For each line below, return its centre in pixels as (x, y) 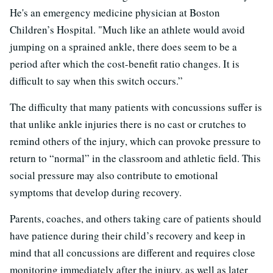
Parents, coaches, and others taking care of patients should (136, 218)
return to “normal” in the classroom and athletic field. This (135, 158)
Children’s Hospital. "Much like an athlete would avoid (127, 29)
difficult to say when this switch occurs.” (96, 80)
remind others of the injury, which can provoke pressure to (135, 141)
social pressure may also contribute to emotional (114, 175)
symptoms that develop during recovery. (96, 192)
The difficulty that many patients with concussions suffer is (136, 107)
